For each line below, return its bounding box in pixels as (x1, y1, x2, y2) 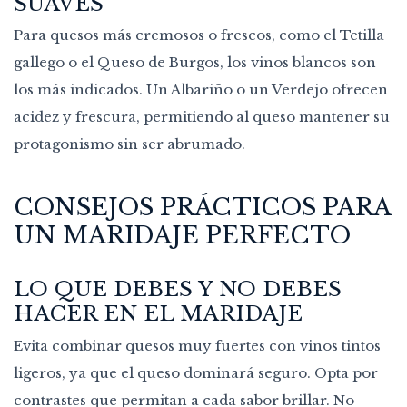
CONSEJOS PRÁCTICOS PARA (14, 193, 391, 223)
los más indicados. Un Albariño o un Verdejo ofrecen (14, 81, 388, 99)
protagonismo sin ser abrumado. (14, 135, 245, 154)
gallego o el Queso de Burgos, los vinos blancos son (14, 54, 376, 72)
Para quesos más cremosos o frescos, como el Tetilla (14, 26, 384, 45)
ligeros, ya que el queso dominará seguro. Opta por (14, 363, 378, 382)
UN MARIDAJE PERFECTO (14, 221, 351, 251)
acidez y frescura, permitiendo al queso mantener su (14, 108, 390, 126)
